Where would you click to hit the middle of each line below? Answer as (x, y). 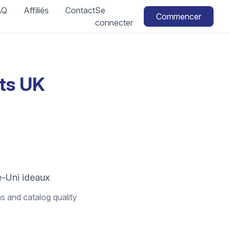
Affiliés (36, 10)
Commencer (178, 16)
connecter (114, 23)
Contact (80, 10)
